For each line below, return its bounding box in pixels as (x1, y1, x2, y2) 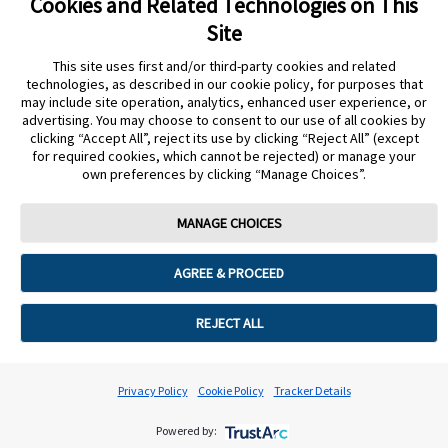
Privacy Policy (117, 383, 188, 398)
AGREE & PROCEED (174, 264, 284, 282)
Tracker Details (273, 383, 351, 398)
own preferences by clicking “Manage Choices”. (82, 165, 366, 183)
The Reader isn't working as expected (64, 131, 349, 150)
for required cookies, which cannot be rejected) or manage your (32, 147, 416, 165)
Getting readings (64, 20, 190, 39)
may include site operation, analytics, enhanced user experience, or (21, 93, 427, 111)
